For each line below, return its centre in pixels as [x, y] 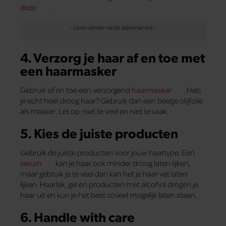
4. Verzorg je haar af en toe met [112, 57]
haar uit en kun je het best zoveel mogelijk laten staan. [108, 195]
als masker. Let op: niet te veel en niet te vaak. [94, 111]
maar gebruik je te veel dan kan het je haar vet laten [104, 174]
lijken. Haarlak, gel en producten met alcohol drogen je [109, 184]
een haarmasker [68, 70]
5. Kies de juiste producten [99, 133]
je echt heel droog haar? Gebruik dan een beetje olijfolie [111, 100]
